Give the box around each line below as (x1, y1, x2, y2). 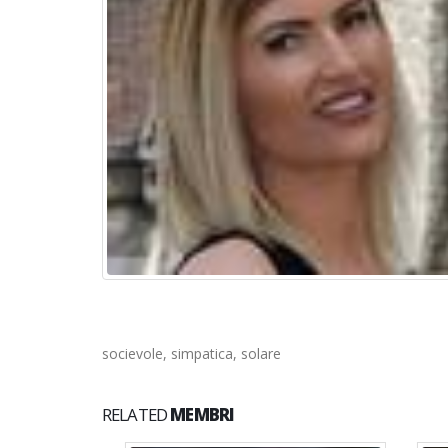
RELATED (102, 402, 171, 426)
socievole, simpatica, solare (102, 343, 281, 363)
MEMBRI (170, 402, 235, 426)
